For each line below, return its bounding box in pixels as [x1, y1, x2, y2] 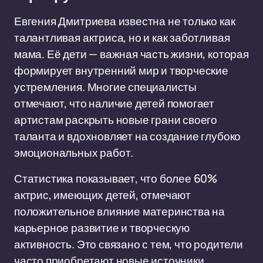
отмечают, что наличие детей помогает [14, 96, 215, 111]
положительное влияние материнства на [14, 204, 225, 219]
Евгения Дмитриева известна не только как [14, 14, 235, 29]
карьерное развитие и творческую [14, 220, 190, 235]
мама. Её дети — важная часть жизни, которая [14, 46, 249, 62]
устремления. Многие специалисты [14, 79, 197, 95]
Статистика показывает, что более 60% [14, 171, 218, 186]
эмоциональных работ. [14, 145, 134, 160]
